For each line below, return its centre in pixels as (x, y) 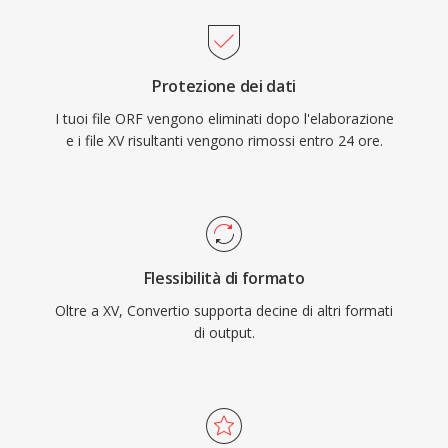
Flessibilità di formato (224, 278)
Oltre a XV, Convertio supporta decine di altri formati (224, 310)
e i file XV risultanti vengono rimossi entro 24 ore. (224, 140)
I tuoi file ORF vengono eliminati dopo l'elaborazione (224, 118)
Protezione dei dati (224, 86)
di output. (224, 332)
